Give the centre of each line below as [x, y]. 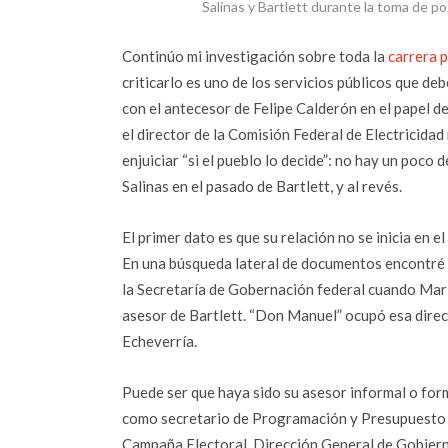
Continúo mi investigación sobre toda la [255, 56]
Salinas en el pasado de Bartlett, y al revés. [262, 186]
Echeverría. [159, 341]
